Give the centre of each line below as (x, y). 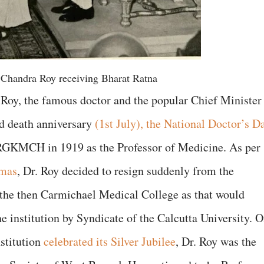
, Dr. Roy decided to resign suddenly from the (126, 170)
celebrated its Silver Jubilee (110, 241)
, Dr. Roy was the (216, 241)
